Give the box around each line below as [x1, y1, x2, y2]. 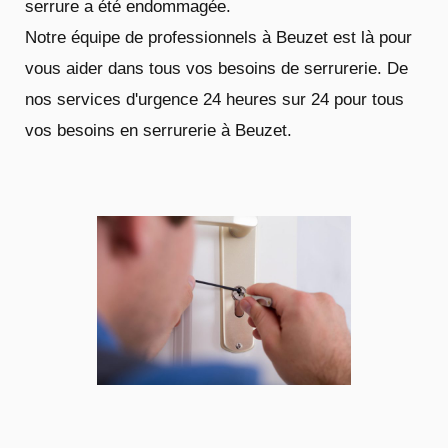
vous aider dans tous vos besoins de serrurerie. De [25, 58, 408, 78]
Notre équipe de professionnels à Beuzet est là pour [25, 27, 412, 47]
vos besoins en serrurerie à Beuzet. [25, 120, 292, 140]
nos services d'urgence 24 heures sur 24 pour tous [25, 89, 404, 109]
